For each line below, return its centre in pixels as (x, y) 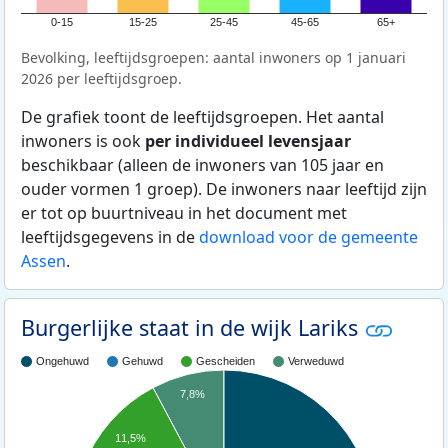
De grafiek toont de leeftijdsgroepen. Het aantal (202, 117)
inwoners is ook (83, 141)
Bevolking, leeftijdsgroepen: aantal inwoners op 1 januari (213, 58)
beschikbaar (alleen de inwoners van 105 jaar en (202, 165)
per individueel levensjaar (248, 141)
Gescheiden (225, 361)
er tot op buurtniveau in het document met (184, 213)
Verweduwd (316, 361)
